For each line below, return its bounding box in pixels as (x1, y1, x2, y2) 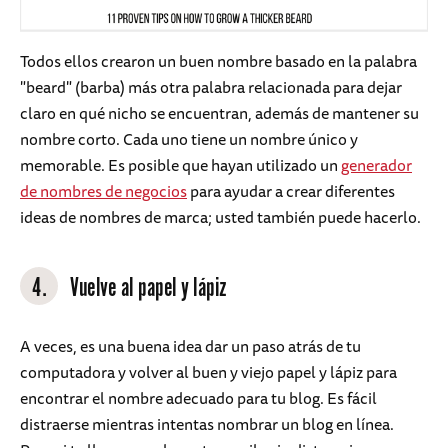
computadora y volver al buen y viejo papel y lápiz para (20, 358, 397, 385)
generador (341, 151, 412, 178)
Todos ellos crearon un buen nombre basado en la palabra (20, 47, 417, 74)
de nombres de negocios (20, 177, 187, 204)
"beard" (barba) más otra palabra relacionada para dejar (20, 73, 402, 100)
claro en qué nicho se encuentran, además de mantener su (20, 99, 419, 126)
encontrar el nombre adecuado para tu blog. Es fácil (20, 384, 377, 411)
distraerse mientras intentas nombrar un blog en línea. (20, 410, 394, 437)
